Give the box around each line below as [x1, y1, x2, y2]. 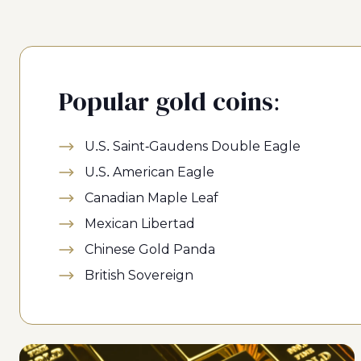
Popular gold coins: [59, 87, 280, 116]
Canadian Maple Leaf [85, 191, 218, 205]
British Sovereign [85, 268, 193, 282]
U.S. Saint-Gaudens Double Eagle [85, 139, 301, 153]
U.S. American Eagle [85, 165, 214, 179]
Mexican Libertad [85, 217, 195, 230]
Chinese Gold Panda [85, 243, 215, 256]
